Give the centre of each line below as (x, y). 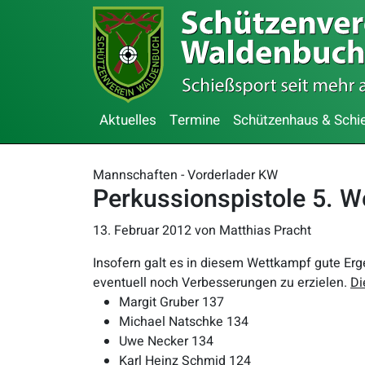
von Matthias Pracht (253, 231)
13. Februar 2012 (142, 231)
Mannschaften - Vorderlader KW (185, 175)
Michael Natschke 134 (184, 322)
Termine (195, 120)
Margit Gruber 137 (172, 302)
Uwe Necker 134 (166, 341)
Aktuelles (128, 120)
